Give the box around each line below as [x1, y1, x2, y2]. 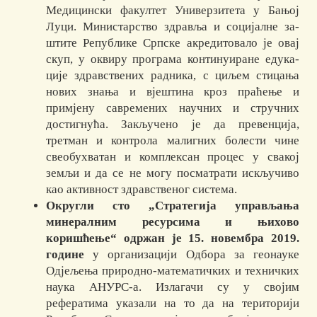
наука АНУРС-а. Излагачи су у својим [46, 280, 299, 294]
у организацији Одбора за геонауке [84, 248, 299, 262]
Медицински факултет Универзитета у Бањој [46, 4, 299, 18]
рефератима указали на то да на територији [46, 296, 299, 311]
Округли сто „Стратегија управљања [46, 199, 299, 213]
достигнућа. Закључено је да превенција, [46, 117, 299, 132]
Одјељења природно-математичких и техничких [46, 264, 299, 278]
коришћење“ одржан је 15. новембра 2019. [46, 231, 299, 246]
